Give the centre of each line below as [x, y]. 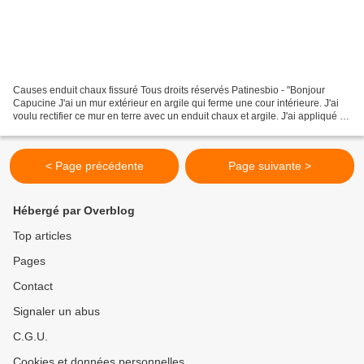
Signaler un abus [56, 311]
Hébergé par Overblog [74, 210]
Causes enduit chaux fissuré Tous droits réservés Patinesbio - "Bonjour [169, 90]
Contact [33, 286]
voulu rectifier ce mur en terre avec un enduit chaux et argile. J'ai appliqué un [182, 116]
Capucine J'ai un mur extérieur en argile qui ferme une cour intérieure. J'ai [176, 103]
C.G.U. [30, 336]
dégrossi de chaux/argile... [71, 129]
